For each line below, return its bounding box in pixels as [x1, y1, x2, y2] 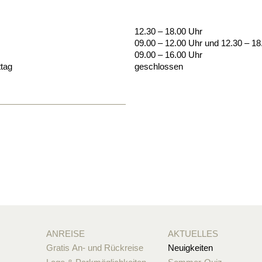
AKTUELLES [168, 229, 219, 239]
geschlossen [135, 61, 183, 72]
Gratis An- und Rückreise [46, 243, 143, 253]
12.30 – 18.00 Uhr [135, 26, 202, 37]
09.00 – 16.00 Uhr [135, 50, 202, 60]
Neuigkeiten [168, 243, 213, 253]
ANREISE [46, 229, 85, 239]
